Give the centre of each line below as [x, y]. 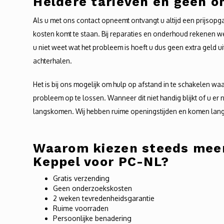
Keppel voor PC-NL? [101, 162]
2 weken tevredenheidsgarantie [104, 198]
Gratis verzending [81, 178]
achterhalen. [53, 61]
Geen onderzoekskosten [93, 188]
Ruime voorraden [81, 208]
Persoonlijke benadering [92, 218]
